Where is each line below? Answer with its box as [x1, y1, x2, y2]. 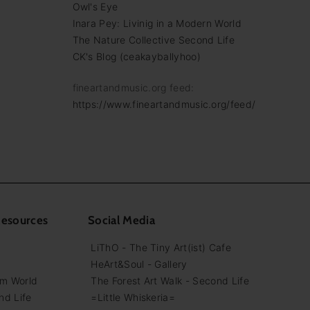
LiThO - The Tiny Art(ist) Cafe [91, 241, 231, 254]
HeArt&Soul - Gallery [91, 258, 188, 271]
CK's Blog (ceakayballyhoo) [72, 51, 201, 63]
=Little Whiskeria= [91, 291, 176, 304]
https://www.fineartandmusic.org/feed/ [72, 98, 256, 111]
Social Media [88, 213, 155, 228]
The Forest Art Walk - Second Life [91, 275, 249, 287]
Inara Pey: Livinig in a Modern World [72, 17, 242, 30]
